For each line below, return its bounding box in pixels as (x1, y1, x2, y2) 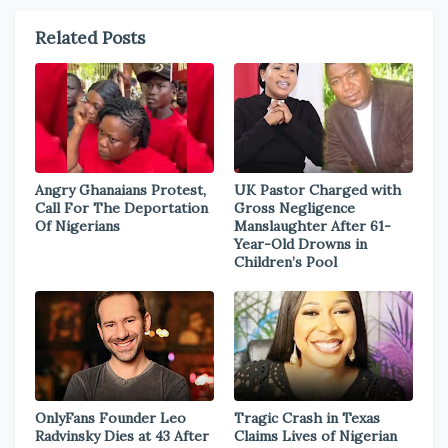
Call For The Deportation (35, 199, 208, 217)
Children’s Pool (234, 253, 337, 271)
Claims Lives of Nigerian (234, 427, 397, 445)
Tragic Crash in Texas (234, 409, 380, 427)
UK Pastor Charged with (234, 181, 401, 199)
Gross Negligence (234, 199, 355, 217)
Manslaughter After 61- (234, 217, 391, 235)
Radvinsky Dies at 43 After (35, 427, 209, 445)
